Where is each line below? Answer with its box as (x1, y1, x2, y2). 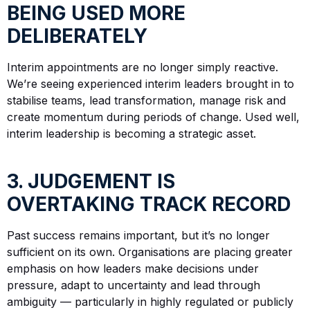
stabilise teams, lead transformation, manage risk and (7, 93, 286, 108)
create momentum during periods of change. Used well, (7, 110, 300, 125)
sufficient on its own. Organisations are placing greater (7, 245, 293, 259)
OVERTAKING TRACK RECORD (7, 192, 291, 217)
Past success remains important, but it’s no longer (7, 228, 270, 243)
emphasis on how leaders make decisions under (7, 262, 259, 276)
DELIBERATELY (7, 24, 147, 48)
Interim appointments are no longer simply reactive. (7, 60, 278, 75)
